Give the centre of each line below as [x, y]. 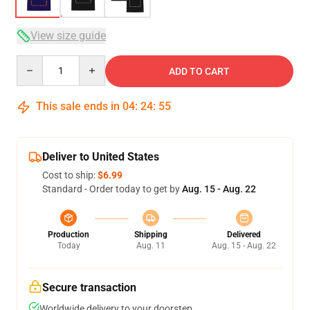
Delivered [244, 235]
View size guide [68, 36]
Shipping [151, 235]
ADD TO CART [199, 71]
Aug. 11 [151, 246]
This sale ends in [78, 106]
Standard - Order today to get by [112, 189]
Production [69, 235]
